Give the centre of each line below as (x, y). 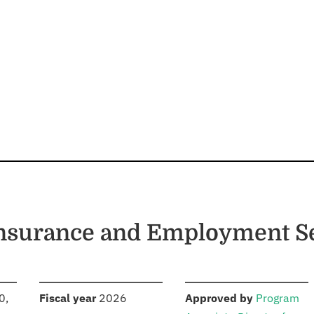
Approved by (219, 298)
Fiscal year (68, 298)
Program (278, 298)
